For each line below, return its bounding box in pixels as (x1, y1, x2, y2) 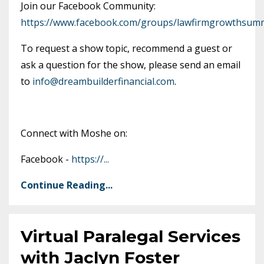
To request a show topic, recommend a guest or (21, 42, 232, 55)
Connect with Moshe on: (21, 127, 127, 140)
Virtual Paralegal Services (21, 226, 240, 246)
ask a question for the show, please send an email (21, 58, 240, 71)
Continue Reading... (21, 179, 113, 192)
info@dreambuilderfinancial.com (32, 75, 174, 88)
